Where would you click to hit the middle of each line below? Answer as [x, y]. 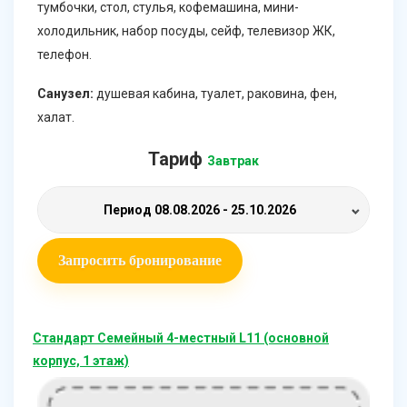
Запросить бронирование [140, 261]
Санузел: [65, 94]
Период [129, 210]
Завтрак [233, 161]
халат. [56, 118]
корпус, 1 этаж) [81, 361]
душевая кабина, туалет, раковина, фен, [215, 94]
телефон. [65, 55]
